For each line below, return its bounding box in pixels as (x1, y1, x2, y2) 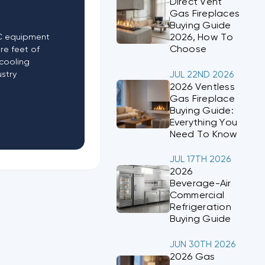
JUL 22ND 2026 (169, 70, 234, 79)
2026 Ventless (169, 82, 235, 92)
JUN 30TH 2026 (169, 240, 235, 249)
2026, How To (169, 33, 234, 43)
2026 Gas (169, 251, 215, 262)
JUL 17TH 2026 (169, 155, 231, 164)
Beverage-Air (169, 179, 231, 189)
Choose (169, 44, 207, 55)
